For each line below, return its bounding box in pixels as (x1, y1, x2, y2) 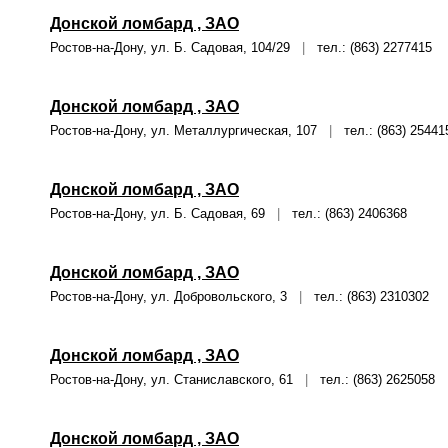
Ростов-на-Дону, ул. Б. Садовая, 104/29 (50, 40, 302, 55)
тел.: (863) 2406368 (280, 206, 407, 221)
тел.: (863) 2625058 (308, 372, 435, 387)
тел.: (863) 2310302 (302, 289, 429, 304)
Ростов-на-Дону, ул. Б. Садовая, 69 (50, 206, 277, 221)
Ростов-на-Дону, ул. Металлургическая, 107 (50, 123, 329, 138)
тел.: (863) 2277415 (305, 40, 432, 55)
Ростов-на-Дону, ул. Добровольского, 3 (50, 289, 299, 304)
